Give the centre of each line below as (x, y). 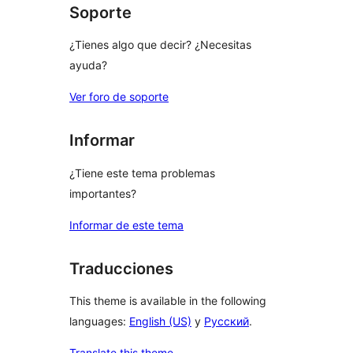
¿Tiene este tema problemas (142, 173)
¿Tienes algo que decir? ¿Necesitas (160, 45)
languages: (99, 321)
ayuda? (88, 65)
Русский (227, 321)
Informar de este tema (126, 225)
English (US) (160, 321)
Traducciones (121, 268)
